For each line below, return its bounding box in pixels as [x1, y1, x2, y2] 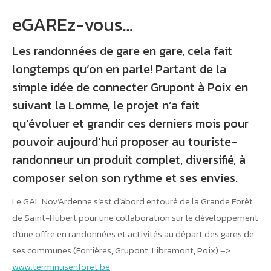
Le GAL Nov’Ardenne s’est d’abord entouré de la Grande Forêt [12, 194, 253, 208]
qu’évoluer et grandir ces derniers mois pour [12, 114, 249, 132]
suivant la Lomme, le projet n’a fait [12, 96, 200, 114]
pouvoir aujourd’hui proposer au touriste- [12, 132, 237, 151]
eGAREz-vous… [12, 10, 133, 38]
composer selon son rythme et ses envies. [12, 168, 238, 187]
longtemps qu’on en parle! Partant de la [12, 59, 226, 78]
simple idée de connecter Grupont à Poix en [12, 77, 248, 96]
